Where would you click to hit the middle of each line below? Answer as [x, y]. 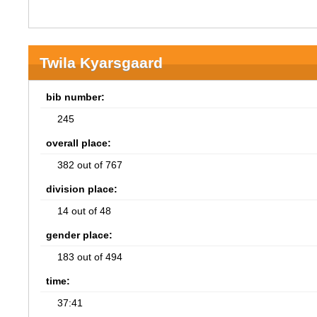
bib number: [76, 97]
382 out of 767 [90, 165]
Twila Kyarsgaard [102, 63]
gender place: [80, 235]
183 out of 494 [90, 257]
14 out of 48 [85, 211]
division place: [82, 189]
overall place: [79, 143]
